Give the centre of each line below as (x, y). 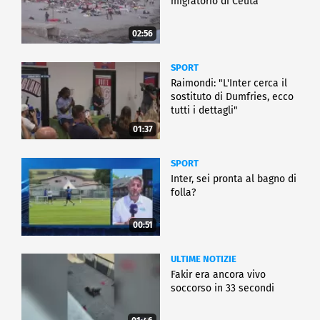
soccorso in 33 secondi (222, 288)
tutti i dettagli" (204, 110)
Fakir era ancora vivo (218, 274)
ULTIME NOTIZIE (204, 259)
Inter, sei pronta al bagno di (234, 179)
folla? (183, 192)
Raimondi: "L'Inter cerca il (229, 83)
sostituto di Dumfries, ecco (232, 96)
